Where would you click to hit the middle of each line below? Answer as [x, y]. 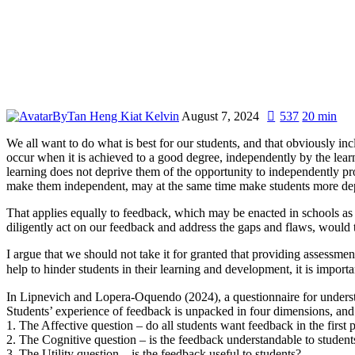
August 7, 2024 [220, 116]
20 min [320, 116]
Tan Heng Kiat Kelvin [123, 116]
